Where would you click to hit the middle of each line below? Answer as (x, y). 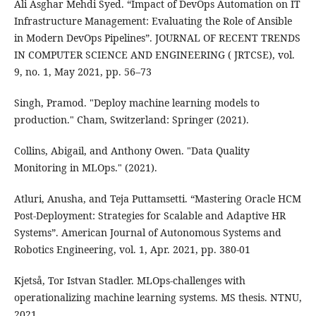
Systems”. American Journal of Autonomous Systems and (147, 233)
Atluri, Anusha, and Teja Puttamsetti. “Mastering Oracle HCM (157, 199)
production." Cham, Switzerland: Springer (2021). (131, 120)
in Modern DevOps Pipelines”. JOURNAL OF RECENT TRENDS (157, 38)
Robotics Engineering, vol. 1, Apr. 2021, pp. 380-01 (132, 250)
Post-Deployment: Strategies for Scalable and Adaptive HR (150, 216)
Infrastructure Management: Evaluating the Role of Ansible (153, 21)
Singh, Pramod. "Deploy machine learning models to (136, 103)
